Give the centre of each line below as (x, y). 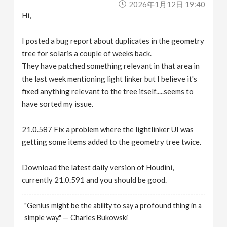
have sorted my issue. (58, 104)
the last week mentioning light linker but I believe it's (110, 78)
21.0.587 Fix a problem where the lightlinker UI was (108, 129)
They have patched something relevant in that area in (111, 66)
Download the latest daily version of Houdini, (98, 167)
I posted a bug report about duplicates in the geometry (113, 40)
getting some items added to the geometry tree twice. (112, 142)
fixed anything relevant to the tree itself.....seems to (108, 91)
